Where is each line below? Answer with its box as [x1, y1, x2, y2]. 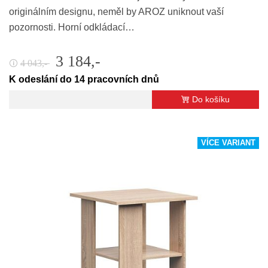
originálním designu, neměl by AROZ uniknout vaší [9, 6, 224, 17]
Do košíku [192, 94, 230, 104]
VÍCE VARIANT [201, 138, 255, 147]
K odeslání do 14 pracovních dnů [9, 74, 159, 84]
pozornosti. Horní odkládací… [9, 22, 135, 32]
